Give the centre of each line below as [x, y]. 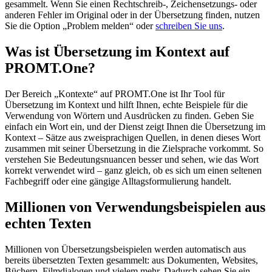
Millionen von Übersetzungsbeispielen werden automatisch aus [125, 250]
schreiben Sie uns [189, 26]
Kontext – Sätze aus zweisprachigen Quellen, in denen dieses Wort [133, 138]
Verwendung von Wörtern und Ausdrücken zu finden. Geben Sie [129, 116]
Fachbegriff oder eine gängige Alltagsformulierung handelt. [118, 182]
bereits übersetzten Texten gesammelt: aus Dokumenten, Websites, [131, 260]
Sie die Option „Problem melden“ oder [80, 26]
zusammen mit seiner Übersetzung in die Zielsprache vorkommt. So [134, 149]
